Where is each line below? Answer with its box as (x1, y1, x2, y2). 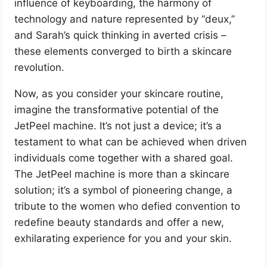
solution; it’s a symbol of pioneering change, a (14, 184, 233, 197)
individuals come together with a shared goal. (14, 152, 234, 164)
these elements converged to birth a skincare (14, 45, 232, 58)
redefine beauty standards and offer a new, (14, 216, 225, 229)
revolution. (14, 61, 65, 74)
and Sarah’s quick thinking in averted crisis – (14, 29, 227, 42)
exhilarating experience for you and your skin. (14, 232, 232, 245)
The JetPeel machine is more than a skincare (14, 168, 230, 181)
